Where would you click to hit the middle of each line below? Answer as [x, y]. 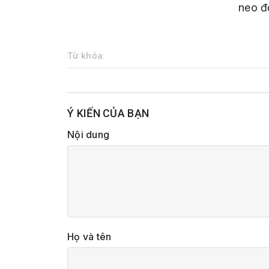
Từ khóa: [86, 56]
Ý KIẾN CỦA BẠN [108, 113]
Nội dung [88, 134]
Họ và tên [89, 237]
